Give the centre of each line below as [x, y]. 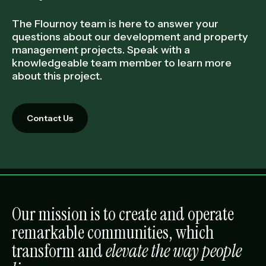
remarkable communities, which [113, 232]
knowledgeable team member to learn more [122, 63]
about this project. [57, 76]
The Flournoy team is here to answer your [115, 24]
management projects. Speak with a [101, 50]
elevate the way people [174, 251]
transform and [59, 251]
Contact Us [50, 118]
